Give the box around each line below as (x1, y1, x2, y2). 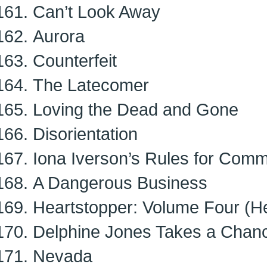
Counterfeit (33, 51, 117, 70)
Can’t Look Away (33, 2, 160, 21)
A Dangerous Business (33, 173, 207, 193)
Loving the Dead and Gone (33, 100, 238, 119)
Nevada (33, 246, 92, 266)
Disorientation (33, 124, 138, 144)
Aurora (33, 26, 85, 46)
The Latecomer (33, 75, 149, 95)
